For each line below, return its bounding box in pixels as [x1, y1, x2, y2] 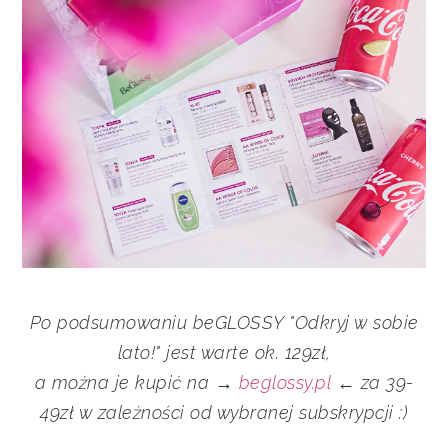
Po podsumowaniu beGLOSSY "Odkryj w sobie [29, 312, 419, 334]
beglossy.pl [238, 372, 331, 394]
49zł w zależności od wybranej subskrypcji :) [40, 402, 408, 424]
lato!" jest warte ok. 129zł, [117, 342, 331, 364]
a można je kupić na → [34, 372, 239, 394]
